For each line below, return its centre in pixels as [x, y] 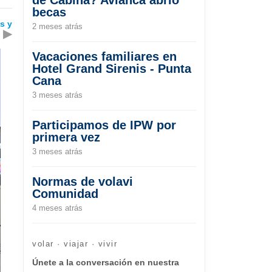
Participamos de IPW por [104, 125]
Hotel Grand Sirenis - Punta [112, 68]
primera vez [66, 137]
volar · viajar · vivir [75, 243]
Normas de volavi [83, 181]
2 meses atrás [57, 26]
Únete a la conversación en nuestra [106, 262]
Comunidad [65, 193]
